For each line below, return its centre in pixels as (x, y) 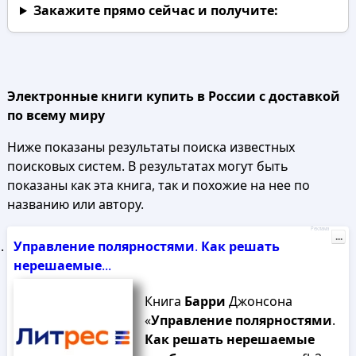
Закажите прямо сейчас (114, 10)
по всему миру (56, 115)
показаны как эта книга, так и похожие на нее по (158, 185)
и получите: (236, 10)
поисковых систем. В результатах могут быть (147, 166)
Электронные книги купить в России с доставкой (173, 96)
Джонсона (259, 301)
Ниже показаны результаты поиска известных (151, 147)
